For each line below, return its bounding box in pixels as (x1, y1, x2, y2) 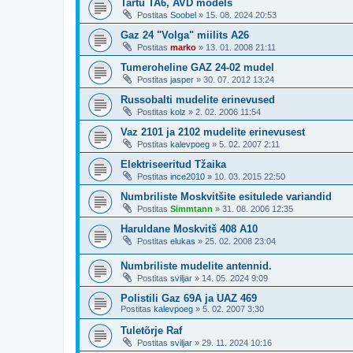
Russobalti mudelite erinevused (121, 94, 275, 106)
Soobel (170, 10, 196, 20)
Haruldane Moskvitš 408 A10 (121, 223, 258, 236)
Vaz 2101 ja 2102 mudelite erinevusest (121, 126, 305, 139)
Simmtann (170, 204, 213, 214)
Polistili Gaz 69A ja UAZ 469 (121, 292, 257, 304)
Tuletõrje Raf (121, 324, 182, 336)
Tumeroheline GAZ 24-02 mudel (121, 61, 274, 74)
